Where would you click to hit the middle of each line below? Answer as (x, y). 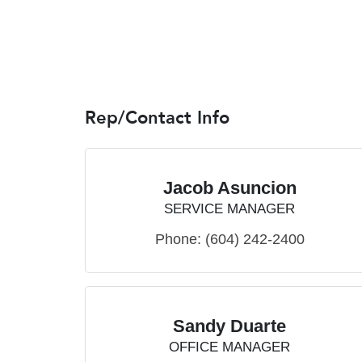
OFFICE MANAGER (229, 347)
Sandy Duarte (229, 326)
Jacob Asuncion (229, 188)
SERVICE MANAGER (229, 209)
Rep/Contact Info (157, 118)
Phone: (178, 240)
